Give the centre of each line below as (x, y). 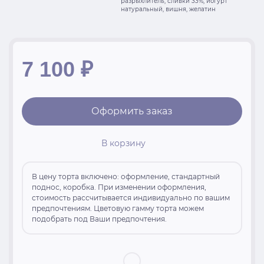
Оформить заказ (132, 111)
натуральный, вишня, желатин (168, 9)
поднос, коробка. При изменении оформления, (119, 187)
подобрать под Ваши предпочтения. (99, 219)
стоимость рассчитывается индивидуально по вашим (131, 197)
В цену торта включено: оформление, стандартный (126, 176)
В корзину (123, 143)
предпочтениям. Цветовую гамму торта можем (118, 208)
